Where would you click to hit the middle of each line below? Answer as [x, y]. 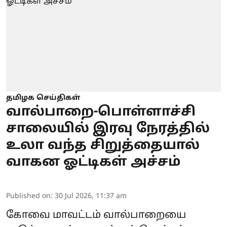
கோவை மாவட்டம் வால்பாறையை [96, 216]
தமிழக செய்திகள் [43, 98]
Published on [28, 197]
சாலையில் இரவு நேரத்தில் [108, 129]
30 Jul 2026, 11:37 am [91, 197]
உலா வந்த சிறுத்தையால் [103, 146]
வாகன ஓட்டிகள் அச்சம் [93, 163]
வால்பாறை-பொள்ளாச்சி [101, 112]
